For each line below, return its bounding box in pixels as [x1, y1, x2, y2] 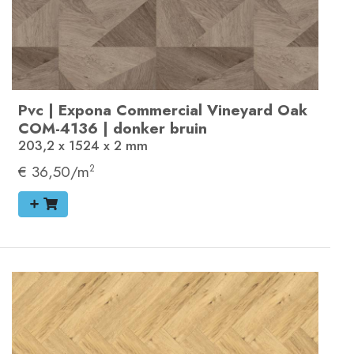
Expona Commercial [58, 99, 202, 122]
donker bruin [113, 117, 207, 140]
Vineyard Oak [207, 99, 307, 122]
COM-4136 [18, 117, 98, 140]
